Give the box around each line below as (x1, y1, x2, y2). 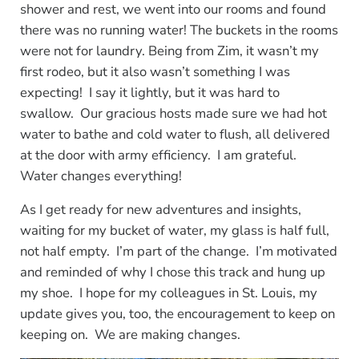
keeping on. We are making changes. (19, 325, 240, 344)
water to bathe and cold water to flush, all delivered (19, 124, 330, 143)
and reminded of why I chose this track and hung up (19, 262, 325, 281)
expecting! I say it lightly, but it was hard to (19, 83, 280, 102)
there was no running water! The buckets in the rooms (19, 20, 338, 39)
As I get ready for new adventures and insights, (19, 200, 301, 219)
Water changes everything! (19, 166, 182, 185)
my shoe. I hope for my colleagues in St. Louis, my (19, 283, 317, 302)
